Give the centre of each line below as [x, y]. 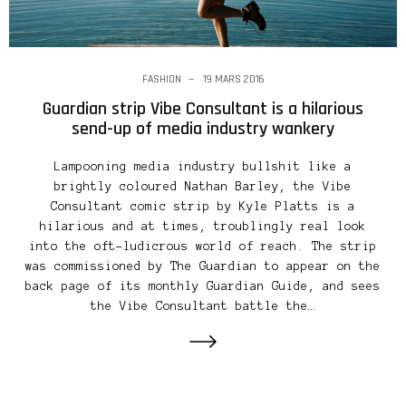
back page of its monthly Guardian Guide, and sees [203, 287]
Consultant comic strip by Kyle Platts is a [203, 207]
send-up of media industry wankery [203, 129]
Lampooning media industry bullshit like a [203, 167]
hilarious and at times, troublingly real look [203, 227]
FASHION [161, 80]
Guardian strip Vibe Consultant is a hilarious [203, 109]
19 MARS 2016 [233, 80]
